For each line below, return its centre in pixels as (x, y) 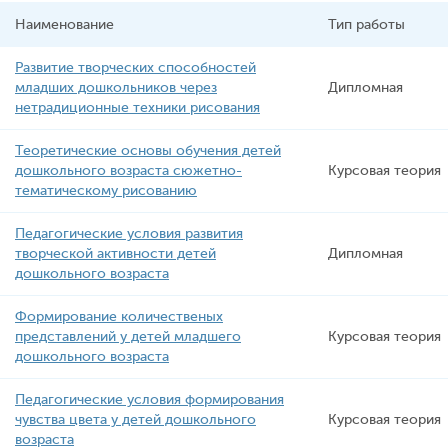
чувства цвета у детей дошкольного (135, 419)
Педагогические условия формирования (149, 399)
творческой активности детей (115, 253)
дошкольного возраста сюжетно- (128, 170)
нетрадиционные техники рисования (137, 107)
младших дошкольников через (116, 87)
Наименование (64, 24)
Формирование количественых (119, 316)
